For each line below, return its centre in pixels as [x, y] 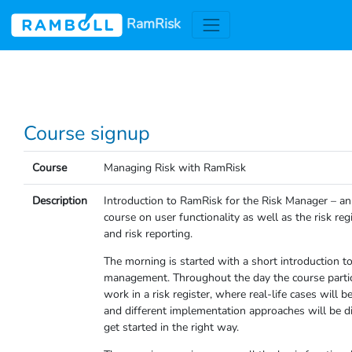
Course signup [87, 134]
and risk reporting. [148, 234]
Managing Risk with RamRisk [174, 168]
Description [59, 201]
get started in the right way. [171, 327]
